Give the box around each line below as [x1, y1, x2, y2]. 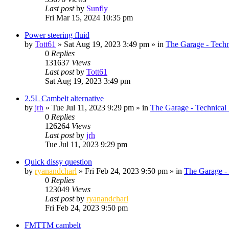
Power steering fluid [25, 30, 89, 39]
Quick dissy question [25, 157, 92, 166]
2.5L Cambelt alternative [25, 94, 104, 103]
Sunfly [86, 4, 108, 13]
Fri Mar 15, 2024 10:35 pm [45, 13, 133, 22]
